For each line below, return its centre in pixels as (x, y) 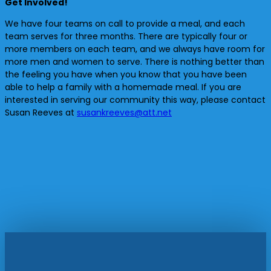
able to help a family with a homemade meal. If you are (123, 87)
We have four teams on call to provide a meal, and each (125, 23)
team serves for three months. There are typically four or (126, 36)
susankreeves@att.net (124, 112)
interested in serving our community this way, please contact (135, 100)
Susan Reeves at (41, 112)
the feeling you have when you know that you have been (126, 74)
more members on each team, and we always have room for (135, 49)
